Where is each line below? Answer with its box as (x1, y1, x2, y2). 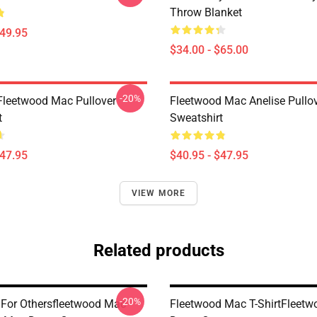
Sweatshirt (170, 111, 223, 125)
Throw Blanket (170, 6, 242, 19)
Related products (93, 241, 224, 260)
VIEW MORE (131, 188, 186, 198)
